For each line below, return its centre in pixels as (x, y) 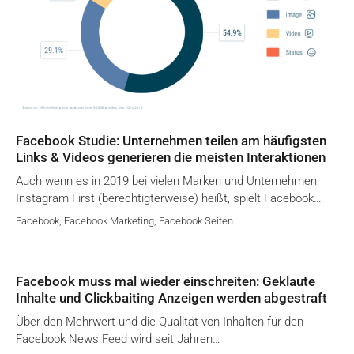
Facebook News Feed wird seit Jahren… (118, 339)
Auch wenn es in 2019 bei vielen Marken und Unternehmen (166, 181)
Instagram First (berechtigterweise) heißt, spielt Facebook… (169, 198)
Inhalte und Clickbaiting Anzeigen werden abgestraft (171, 298)
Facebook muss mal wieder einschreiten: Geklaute (166, 281)
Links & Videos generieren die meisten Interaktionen (171, 157)
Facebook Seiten (196, 220)
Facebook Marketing (109, 220)
